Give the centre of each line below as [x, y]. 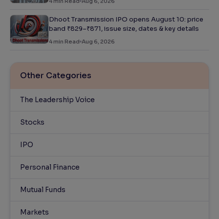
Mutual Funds [43, 190]
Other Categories [56, 76]
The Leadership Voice [57, 100]
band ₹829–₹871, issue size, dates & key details [124, 29]
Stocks [32, 122]
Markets [34, 212]
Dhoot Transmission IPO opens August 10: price [126, 20]
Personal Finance [50, 167]
